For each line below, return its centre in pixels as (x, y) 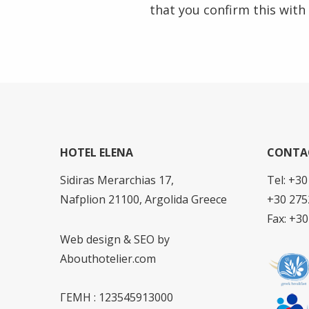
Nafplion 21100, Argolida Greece (143, 199)
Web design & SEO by (115, 239)
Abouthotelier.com (108, 259)
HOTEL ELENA (97, 152)
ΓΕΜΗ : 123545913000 (117, 297)
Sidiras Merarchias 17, (117, 180)
